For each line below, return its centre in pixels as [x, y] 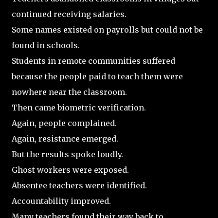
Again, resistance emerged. [65, 138]
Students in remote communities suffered [93, 61]
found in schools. [46, 45]
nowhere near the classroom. [69, 92]
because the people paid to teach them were [97, 76]
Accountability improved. [61, 201]
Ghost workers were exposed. [70, 170]
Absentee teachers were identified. [79, 185]
